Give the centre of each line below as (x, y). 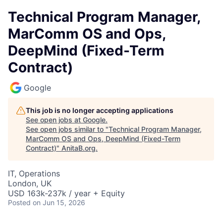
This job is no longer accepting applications (100, 110)
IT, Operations (34, 173)
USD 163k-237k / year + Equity (66, 193)
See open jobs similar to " (67, 129)
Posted (19, 202)
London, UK (30, 183)
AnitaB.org (79, 148)
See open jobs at (54, 120)
